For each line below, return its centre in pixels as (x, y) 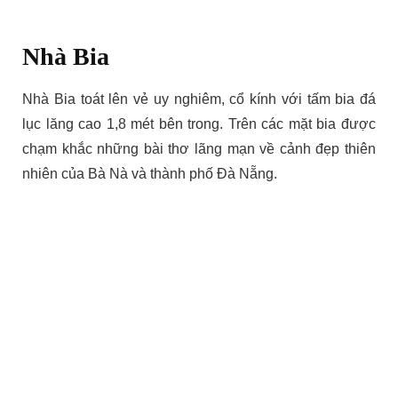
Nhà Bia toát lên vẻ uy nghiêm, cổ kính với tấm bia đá (199, 99)
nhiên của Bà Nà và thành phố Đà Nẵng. (150, 174)
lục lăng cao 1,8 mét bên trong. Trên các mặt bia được (199, 124)
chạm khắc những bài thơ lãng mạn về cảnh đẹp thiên (199, 149)
